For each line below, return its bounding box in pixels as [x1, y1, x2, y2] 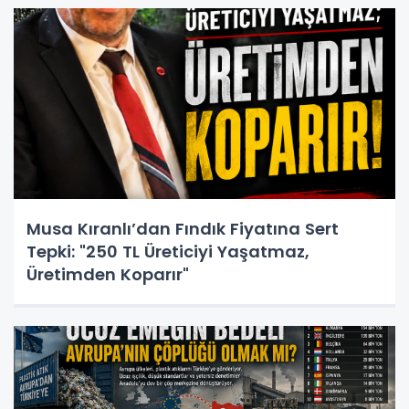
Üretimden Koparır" [26, 262, 189, 286]
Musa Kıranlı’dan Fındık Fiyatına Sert [26, 216, 339, 240]
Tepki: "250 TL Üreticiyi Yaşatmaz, [26, 239, 309, 263]
